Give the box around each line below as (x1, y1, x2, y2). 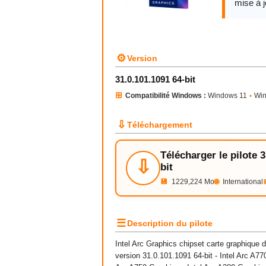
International (221, 178, 263, 186)
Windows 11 (206, 91, 247, 100)
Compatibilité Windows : (125, 91, 206, 100)
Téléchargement (127, 120, 192, 129)
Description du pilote (127, 218, 213, 228)
